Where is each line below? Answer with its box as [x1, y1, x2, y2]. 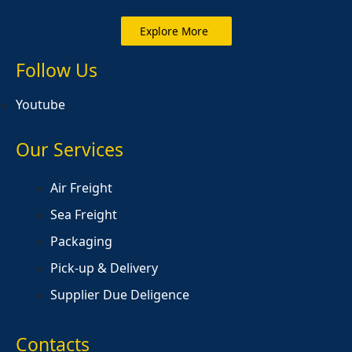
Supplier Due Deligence [49, 286, 189, 304]
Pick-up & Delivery [49, 259, 158, 277]
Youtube [16, 95, 65, 113]
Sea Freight [49, 206, 117, 224]
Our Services [16, 137, 123, 163]
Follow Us [16, 57, 97, 82]
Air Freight [49, 179, 112, 197]
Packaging [49, 233, 112, 251]
